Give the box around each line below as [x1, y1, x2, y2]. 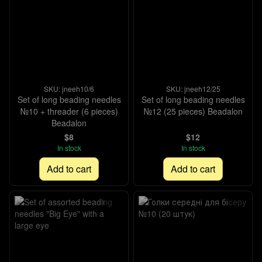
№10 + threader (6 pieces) [20, 105, 118, 117]
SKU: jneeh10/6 [44, 84, 94, 94]
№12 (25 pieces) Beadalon [143, 105, 243, 117]
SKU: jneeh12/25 [166, 84, 220, 94]
